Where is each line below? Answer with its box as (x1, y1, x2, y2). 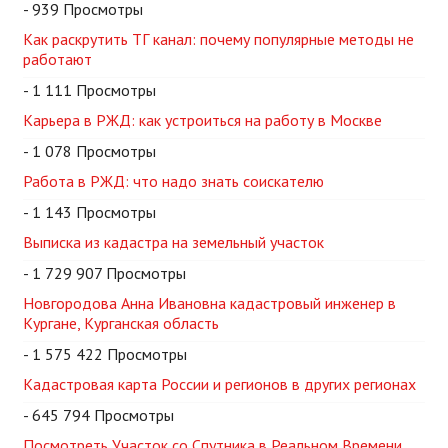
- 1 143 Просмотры (23, 202, 156, 222)
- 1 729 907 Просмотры (23, 263, 186, 283)
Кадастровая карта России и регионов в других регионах (23, 374, 416, 394)
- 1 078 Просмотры (23, 141, 156, 161)
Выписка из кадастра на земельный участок (23, 232, 324, 252)
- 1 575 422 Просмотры (23, 344, 187, 364)
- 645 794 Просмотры (23, 405, 174, 425)
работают (23, 49, 92, 69)
